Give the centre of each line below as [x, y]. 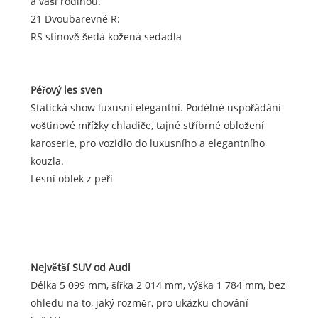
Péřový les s [57, 90]
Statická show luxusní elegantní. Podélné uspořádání [155, 108]
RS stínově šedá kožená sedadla [106, 37]
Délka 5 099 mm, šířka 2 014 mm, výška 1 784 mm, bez [158, 285]
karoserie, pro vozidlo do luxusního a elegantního [147, 143]
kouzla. [47, 161]
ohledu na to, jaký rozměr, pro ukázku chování [139, 303]
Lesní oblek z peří [71, 179]
